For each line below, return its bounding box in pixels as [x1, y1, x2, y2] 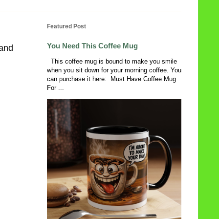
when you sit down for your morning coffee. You [47, 66, 181, 74]
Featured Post [47, 22, 86, 30]
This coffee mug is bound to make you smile [47, 57, 177, 65]
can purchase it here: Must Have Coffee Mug [47, 75, 176, 83]
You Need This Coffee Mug [47, 41, 138, 50]
